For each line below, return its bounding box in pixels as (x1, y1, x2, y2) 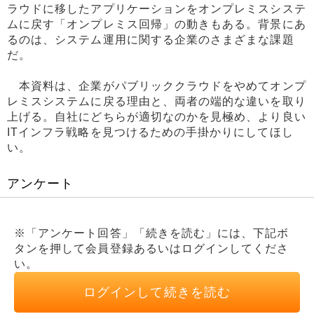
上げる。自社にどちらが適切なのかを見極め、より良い (7, 111, 306, 123)
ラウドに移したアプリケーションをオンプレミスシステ (7, 3, 306, 15)
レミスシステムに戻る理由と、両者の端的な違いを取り (7, 95, 306, 108)
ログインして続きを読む (83, 285, 231, 299)
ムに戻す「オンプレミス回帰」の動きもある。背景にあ (7, 18, 306, 31)
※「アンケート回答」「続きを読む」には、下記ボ (14, 226, 289, 239)
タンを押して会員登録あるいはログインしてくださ (14, 242, 289, 254)
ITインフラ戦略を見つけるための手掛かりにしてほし (7, 126, 294, 139)
